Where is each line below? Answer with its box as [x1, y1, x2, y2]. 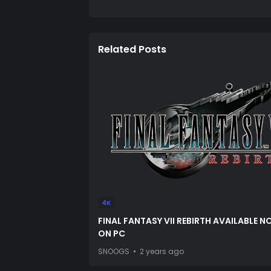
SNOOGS [98, 246, 129, 256]
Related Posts [98, 42, 166, 56]
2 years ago [140, 246, 184, 256]
